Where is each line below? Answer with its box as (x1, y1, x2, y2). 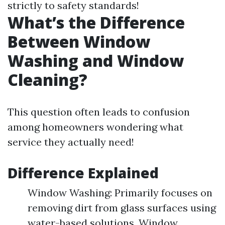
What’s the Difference (8, 12, 185, 33)
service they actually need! (8, 136, 134, 148)
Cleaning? (8, 69, 87, 90)
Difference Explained (8, 163, 159, 182)
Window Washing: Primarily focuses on (28, 186, 212, 199)
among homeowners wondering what (8, 121, 183, 133)
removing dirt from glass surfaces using (28, 201, 216, 214)
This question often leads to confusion (8, 105, 190, 118)
